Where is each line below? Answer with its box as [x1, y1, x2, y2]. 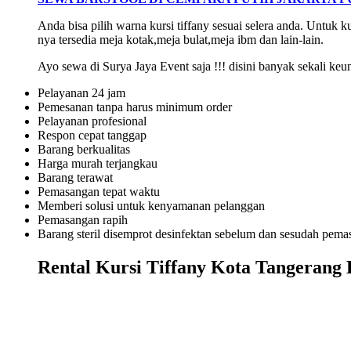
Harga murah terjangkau [38, 156, 157, 170]
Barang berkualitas [38, 142, 130, 156]
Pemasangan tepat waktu [38, 184, 160, 198]
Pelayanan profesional [38, 114, 147, 128]
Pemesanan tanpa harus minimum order [38, 100, 232, 114]
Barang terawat [38, 170, 113, 184]
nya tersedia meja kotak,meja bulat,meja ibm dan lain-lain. [38, 32, 324, 46]
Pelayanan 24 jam [38, 85, 125, 100]
